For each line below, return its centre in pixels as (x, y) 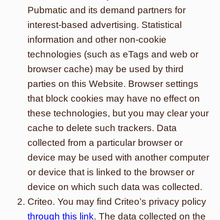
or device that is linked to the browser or (111, 172)
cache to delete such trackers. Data (102, 128)
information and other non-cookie (97, 40)
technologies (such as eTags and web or (113, 54)
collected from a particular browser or (105, 143)
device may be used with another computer (118, 157)
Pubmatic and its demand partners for (107, 10)
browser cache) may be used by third (106, 69)
